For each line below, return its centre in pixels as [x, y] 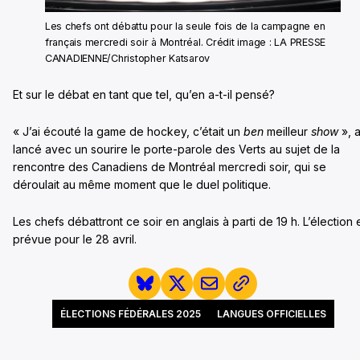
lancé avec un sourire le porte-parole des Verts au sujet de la [176, 149]
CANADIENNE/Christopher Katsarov [128, 58]
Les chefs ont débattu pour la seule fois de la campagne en [185, 26]
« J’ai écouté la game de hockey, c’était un [128, 131]
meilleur [287, 131]
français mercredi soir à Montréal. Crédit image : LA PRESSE [186, 42]
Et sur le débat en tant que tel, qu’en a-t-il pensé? [144, 94]
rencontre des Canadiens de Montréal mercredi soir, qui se [170, 166]
